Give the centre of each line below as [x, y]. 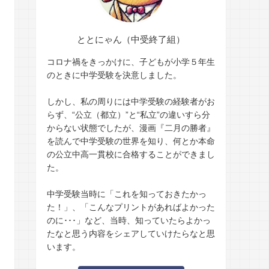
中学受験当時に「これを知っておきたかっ [127, 194]
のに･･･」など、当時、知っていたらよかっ [129, 221]
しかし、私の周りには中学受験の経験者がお [131, 102]
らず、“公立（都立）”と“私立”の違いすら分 [128, 115]
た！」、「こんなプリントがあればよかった [131, 207]
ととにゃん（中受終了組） [131, 40]
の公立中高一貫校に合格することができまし [131, 155]
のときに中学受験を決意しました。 [114, 75]
